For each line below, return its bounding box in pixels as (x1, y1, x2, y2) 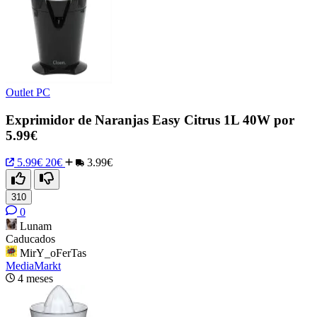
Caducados (6, 233, 55, 246)
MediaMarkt (6, 260, 61, 272)
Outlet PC (6, 86, 50, 98)
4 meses (18, 272, 53, 285)
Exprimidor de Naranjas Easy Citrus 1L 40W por (6, 112, 294, 127)
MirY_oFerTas (20, 247, 86, 260)
